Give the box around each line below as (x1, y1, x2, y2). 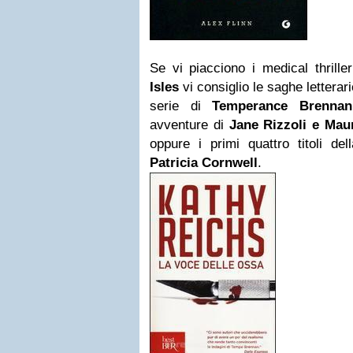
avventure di (150, 117, 229, 132)
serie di (150, 98, 213, 113)
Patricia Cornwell (150, 155, 258, 170)
